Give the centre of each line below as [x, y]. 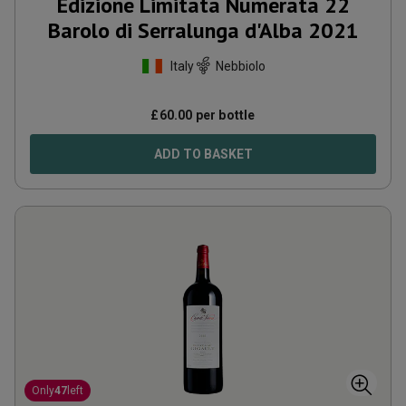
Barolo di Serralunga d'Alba [175, 30]
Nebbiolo [240, 66]
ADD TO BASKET [203, 154]
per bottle [224, 115]
